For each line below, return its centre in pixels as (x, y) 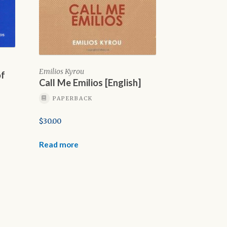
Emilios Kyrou (61, 72)
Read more (59, 144)
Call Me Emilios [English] (90, 83)
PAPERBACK (72, 98)
